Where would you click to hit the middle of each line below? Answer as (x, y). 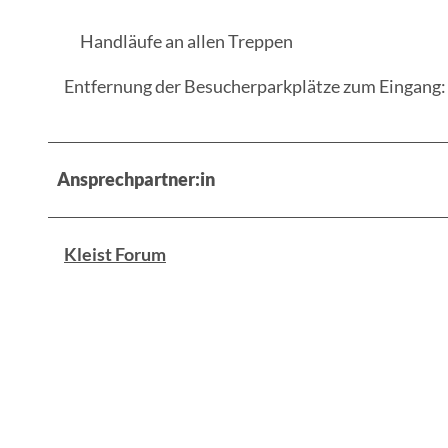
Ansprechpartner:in (136, 178)
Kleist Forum (115, 253)
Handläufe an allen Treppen (186, 40)
